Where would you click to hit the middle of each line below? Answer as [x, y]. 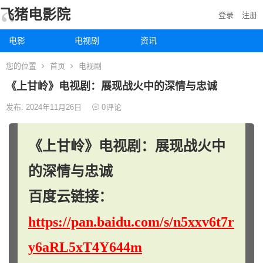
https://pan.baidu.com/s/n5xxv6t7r [131, 222]
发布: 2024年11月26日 [45, 107]
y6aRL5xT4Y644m [85, 247]
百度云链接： [70, 197]
